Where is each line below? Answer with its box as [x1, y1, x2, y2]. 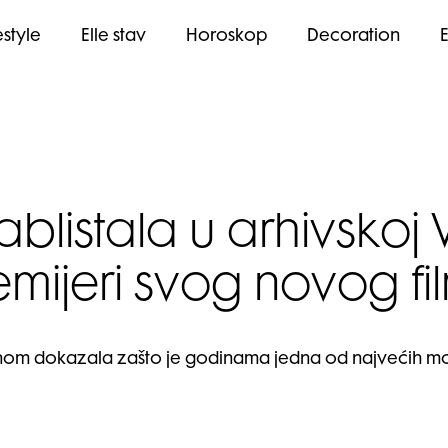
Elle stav [81, 29, 146, 45]
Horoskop [186, 29, 267, 45]
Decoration [307, 29, 400, 45]
